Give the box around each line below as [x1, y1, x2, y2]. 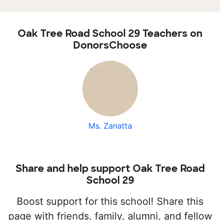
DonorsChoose [73, 39, 147, 52]
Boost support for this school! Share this [17, 195, 203, 208]
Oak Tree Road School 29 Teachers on [18, 27, 202, 40]
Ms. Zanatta [88, 121, 132, 131]
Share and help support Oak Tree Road [15, 162, 205, 175]
